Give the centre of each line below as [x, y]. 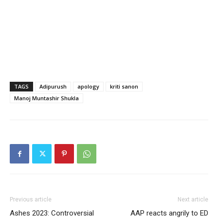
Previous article [31, 200]
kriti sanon [124, 87]
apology [88, 87]
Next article [193, 200]
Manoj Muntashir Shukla [46, 98]
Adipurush [53, 87]
